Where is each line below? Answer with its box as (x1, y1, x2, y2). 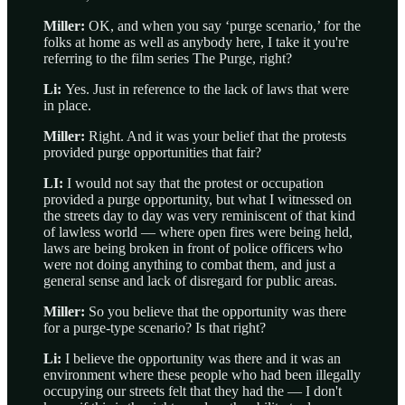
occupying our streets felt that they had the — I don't (43, 383, 342, 400)
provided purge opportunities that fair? (43, 145, 261, 161)
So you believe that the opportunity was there (85, 304, 346, 320)
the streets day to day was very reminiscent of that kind (43, 208, 355, 224)
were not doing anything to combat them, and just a (43, 257, 335, 273)
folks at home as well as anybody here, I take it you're (43, 34, 349, 51)
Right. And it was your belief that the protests (89, 128, 346, 145)
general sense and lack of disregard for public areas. (43, 273, 337, 289)
